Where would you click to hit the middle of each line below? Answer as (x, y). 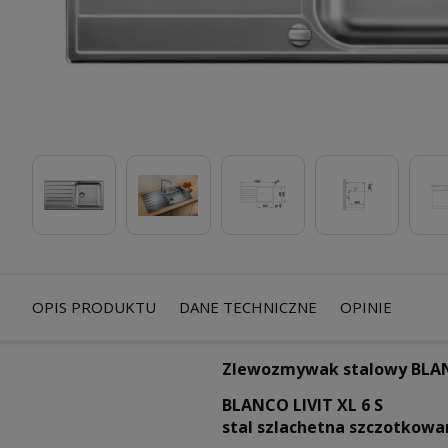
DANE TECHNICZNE (248, 307)
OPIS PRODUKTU (94, 307)
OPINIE (366, 307)
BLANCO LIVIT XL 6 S (302, 405)
